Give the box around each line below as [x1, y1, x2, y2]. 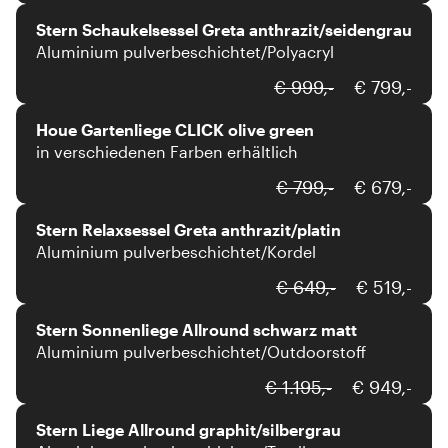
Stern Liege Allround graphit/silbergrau [36, 420, 341, 439]
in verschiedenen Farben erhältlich [36, 142, 298, 161]
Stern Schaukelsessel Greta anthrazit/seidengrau [36, 20, 412, 39]
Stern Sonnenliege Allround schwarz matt [36, 320, 357, 339]
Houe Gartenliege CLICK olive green [36, 120, 314, 139]
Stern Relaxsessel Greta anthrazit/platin [36, 220, 341, 239]
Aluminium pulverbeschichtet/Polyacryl [36, 42, 334, 61]
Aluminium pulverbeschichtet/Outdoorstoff [36, 342, 366, 361]
